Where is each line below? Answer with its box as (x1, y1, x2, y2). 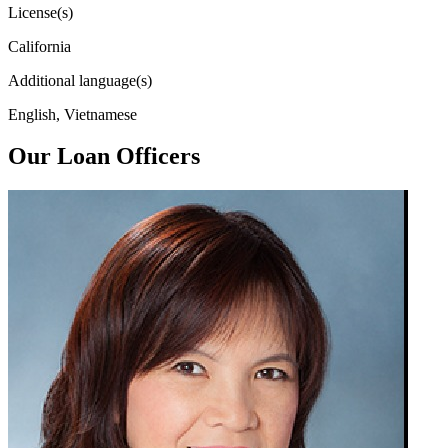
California (8, 37, 71, 55)
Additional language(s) (8, 71, 152, 89)
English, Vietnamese (8, 105, 137, 123)
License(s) (8, 3, 73, 21)
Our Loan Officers (8, 143, 200, 170)
